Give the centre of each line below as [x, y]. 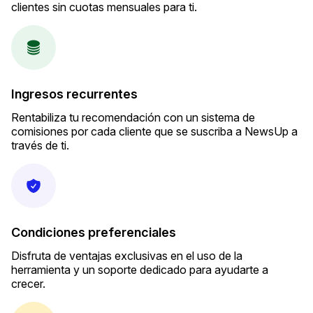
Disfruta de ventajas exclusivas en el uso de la [127, 256]
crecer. [28, 284]
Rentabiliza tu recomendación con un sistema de [133, 118]
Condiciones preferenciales [94, 233]
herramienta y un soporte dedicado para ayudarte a [140, 270]
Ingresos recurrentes [74, 94]
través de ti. [40, 146]
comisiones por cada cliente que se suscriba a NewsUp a [154, 132]
